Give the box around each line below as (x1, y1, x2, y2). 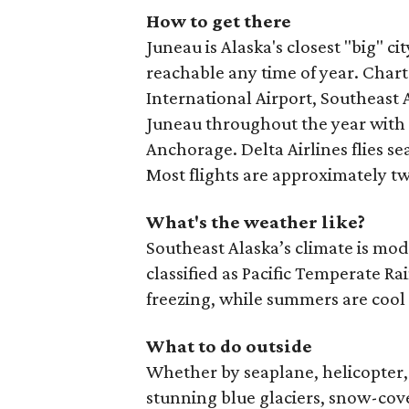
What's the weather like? (146, 211, 366, 233)
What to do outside (146, 335, 313, 357)
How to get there (146, 10, 292, 32)
